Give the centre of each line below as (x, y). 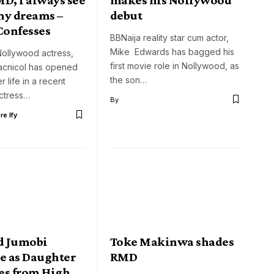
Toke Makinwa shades (172, 242)
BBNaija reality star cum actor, (171, 37)
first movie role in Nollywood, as (175, 65)
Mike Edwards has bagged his (172, 51)
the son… (128, 80)
